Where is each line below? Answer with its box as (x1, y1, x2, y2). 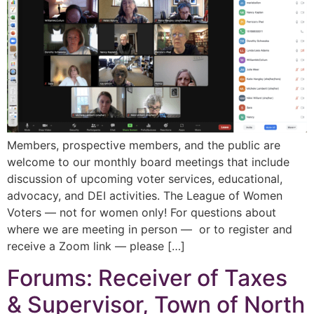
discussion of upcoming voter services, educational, (7, 172, 282, 186)
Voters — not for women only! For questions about (7, 205, 276, 220)
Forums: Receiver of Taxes (7, 264, 287, 292)
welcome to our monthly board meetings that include (7, 155, 289, 170)
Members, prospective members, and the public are (7, 138, 280, 153)
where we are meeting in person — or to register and (7, 222, 292, 237)
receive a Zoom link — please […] (7, 239, 185, 254)
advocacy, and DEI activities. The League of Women (7, 189, 282, 203)
